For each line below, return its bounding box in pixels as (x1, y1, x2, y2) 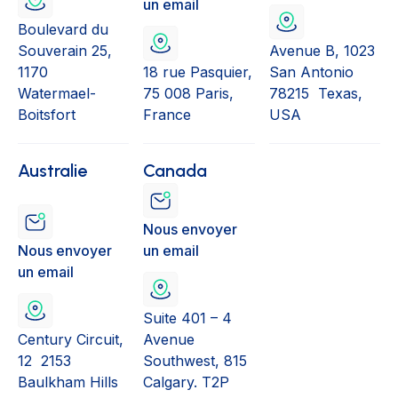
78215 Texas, (268, 84, 362, 103)
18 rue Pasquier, (143, 63, 253, 82)
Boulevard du (18, 20, 108, 39)
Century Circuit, (18, 330, 123, 349)
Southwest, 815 (143, 352, 248, 370)
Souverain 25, (18, 42, 121, 60)
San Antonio (268, 63, 354, 82)
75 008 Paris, (143, 84, 235, 103)
